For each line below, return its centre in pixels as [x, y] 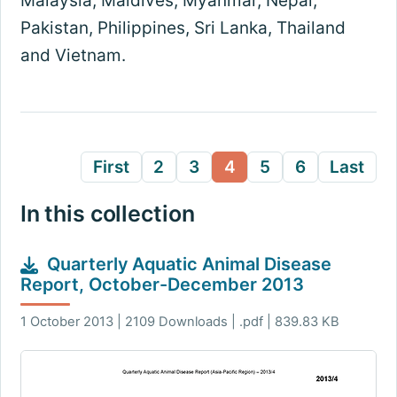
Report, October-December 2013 [162, 285]
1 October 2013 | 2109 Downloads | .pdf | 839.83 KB [179, 321]
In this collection [107, 214]
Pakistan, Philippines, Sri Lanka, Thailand [183, 27]
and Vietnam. [73, 55]
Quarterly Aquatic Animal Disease [189, 265]
